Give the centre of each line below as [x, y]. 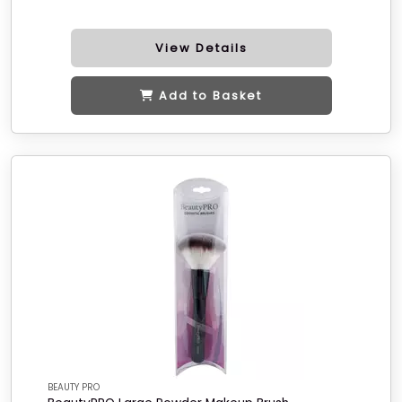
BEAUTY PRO [74, 387]
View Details [201, 48]
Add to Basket [210, 96]
